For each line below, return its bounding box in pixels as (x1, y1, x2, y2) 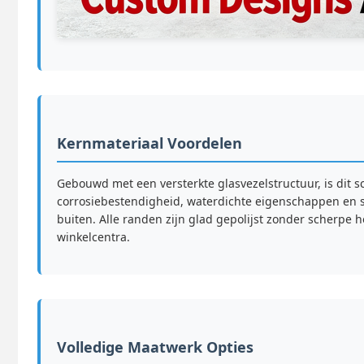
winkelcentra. (57, 229, 130, 245)
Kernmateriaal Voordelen (57, 133, 242, 154)
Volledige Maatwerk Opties (57, 337, 253, 357)
